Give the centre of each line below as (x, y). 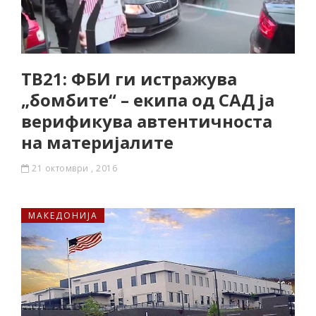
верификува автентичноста (147, 121)
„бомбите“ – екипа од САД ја (148, 100)
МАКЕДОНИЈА (63, 215)
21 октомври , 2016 (74, 168)
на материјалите (97, 142)
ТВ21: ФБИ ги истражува (129, 79)
